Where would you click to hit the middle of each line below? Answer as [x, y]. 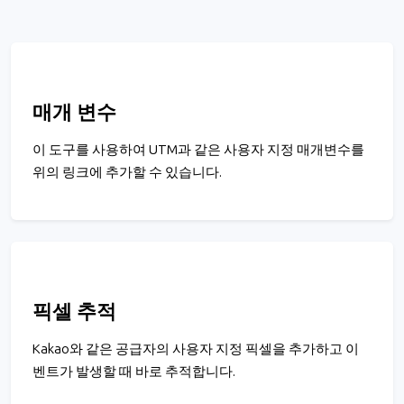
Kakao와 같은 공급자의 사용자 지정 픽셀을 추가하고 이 [196, 349]
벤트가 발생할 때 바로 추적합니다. [134, 372]
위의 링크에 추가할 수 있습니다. [127, 173]
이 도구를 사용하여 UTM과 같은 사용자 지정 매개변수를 [198, 150]
